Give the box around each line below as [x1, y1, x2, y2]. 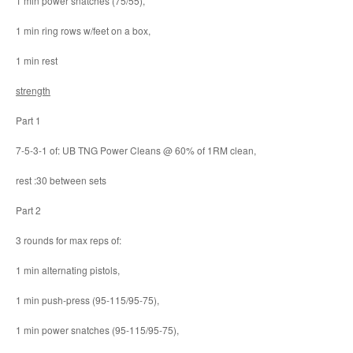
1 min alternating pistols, [16, 263, 120, 277]
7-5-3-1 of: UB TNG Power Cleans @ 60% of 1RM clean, [16, 143, 256, 157]
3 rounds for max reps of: [16, 233, 121, 247]
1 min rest [16, 54, 58, 67]
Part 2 [16, 203, 41, 217]
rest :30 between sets [16, 173, 106, 187]
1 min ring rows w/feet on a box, [16, 24, 150, 37]
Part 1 [16, 113, 41, 127]
